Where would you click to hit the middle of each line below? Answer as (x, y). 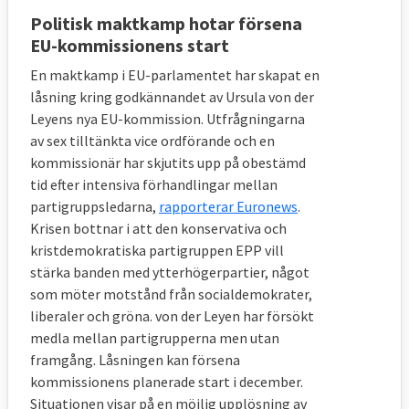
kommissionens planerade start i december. (167, 381)
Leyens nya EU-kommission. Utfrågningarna (168, 118)
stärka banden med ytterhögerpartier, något (170, 272)
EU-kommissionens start (130, 45)
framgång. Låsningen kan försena (135, 359)
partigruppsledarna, (94, 206)
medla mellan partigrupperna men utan (155, 337)
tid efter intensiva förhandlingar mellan (154, 184)
